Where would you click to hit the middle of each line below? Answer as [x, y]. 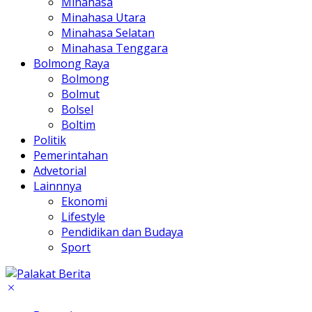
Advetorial [60, 170]
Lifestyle [83, 216]
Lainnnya [57, 186]
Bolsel [77, 109]
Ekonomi [84, 201]
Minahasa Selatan [108, 32]
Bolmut [80, 94]
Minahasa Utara [103, 17]
